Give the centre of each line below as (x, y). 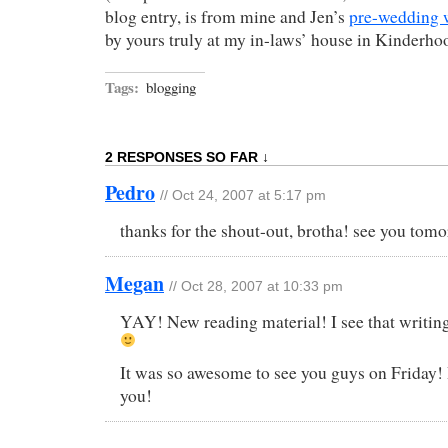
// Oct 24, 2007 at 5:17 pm (243, 195)
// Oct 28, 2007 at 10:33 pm (256, 286)
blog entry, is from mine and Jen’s (227, 16)
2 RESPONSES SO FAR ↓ (187, 156)
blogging (171, 86)
